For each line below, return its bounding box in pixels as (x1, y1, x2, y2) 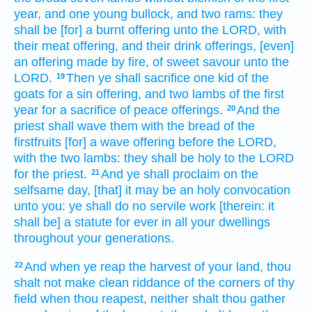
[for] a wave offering (65, 135, 175, 150)
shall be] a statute (14, 215, 112, 230)
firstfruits (14, 135, 61, 150)
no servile (132, 199, 186, 214)
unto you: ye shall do (14, 199, 129, 214)
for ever (116, 215, 158, 230)
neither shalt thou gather (150, 291, 286, 306)
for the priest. (14, 167, 87, 182)
